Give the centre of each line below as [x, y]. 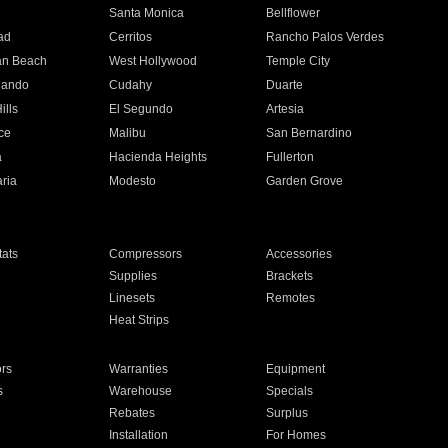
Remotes [291, 298]
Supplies [132, 276]
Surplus [287, 413]
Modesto [132, 181]
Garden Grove [305, 181]
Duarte [285, 85]
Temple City [298, 61]
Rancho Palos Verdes [325, 37]
